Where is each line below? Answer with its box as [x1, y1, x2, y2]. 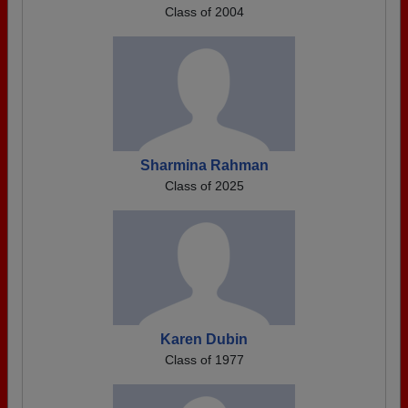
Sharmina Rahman [139, 158, 269, 173]
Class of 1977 [164, 352, 244, 367]
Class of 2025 [164, 178, 244, 193]
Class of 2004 [164, 5, 244, 19]
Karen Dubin [160, 331, 248, 347]
